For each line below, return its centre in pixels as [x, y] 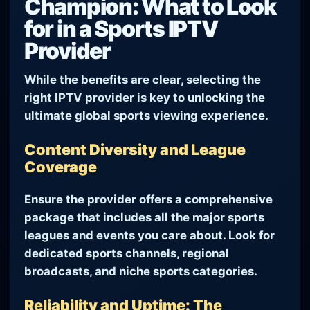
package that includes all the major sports [144, 218]
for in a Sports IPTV [121, 28]
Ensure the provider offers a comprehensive [148, 200]
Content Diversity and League [135, 149]
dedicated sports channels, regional [127, 254]
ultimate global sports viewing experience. [146, 115]
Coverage [61, 166]
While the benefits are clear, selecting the [143, 79]
